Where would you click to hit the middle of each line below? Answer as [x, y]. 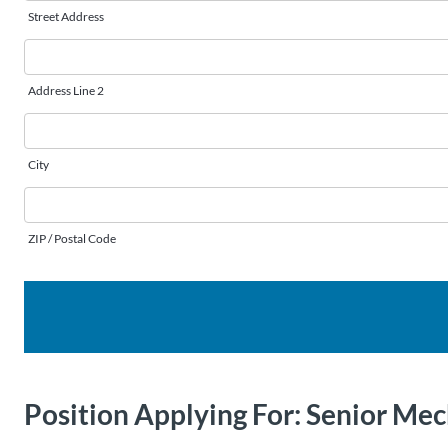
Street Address [66, 16]
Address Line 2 [66, 90]
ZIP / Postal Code [72, 238]
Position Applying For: [162, 414]
